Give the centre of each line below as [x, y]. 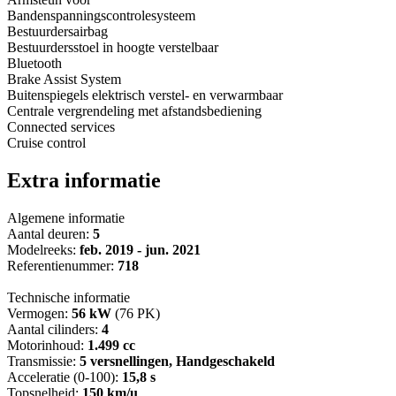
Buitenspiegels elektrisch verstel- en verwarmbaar [145, 95]
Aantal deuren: [50, 234]
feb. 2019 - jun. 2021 [140, 250]
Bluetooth [34, 64]
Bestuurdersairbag [57, 32]
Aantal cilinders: [54, 330]
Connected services [61, 127]
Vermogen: [39, 314]
